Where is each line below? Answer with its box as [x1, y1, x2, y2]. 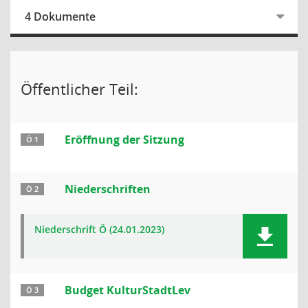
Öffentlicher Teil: [21, 78, 138, 99]
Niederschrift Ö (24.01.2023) [34, 223, 164, 236]
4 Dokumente [25, 9, 96, 24]
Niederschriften [65, 181, 151, 197]
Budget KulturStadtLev [65, 283, 190, 298]
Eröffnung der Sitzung [65, 132, 184, 147]
